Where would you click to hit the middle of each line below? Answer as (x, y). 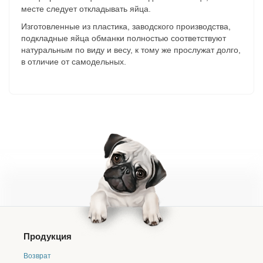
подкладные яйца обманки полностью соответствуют (124, 38)
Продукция (48, 236)
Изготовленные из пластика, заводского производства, (126, 26)
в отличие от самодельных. (74, 62)
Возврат (37, 256)
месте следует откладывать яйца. (86, 9)
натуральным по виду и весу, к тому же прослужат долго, (131, 50)
